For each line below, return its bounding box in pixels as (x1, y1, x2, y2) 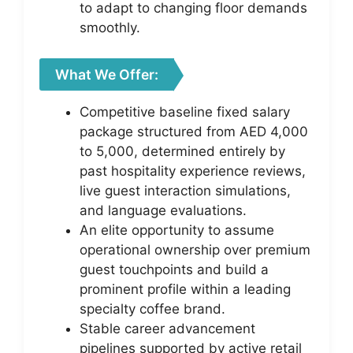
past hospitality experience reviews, (80, 162, 306, 179)
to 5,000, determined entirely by (80, 143, 285, 159)
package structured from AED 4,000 (80, 123, 308, 139)
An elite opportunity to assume (80, 221, 274, 238)
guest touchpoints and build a (80, 261, 269, 277)
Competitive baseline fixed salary (80, 103, 290, 120)
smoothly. (80, 20, 140, 35)
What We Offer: (55, 65, 158, 83)
